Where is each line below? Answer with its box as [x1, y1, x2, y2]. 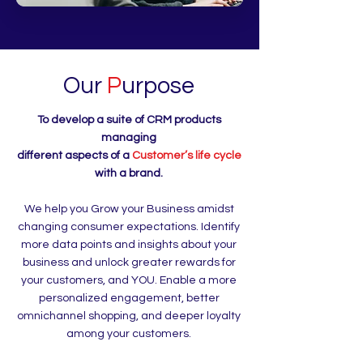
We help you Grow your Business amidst [23, 203, 234, 215]
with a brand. [95, 168, 163, 179]
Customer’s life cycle [131, 150, 241, 161]
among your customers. [66, 328, 191, 340]
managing [101, 132, 156, 143]
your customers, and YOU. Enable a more [21, 275, 237, 286]
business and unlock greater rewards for [22, 257, 236, 268]
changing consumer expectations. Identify [18, 221, 240, 233]
